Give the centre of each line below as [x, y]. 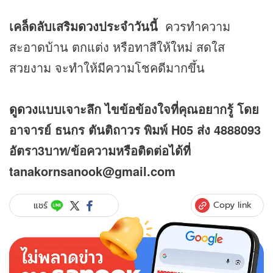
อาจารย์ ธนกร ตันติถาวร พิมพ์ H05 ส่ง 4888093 [135, 130]
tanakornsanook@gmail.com [92, 171]
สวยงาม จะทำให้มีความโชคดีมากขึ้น [107, 68]
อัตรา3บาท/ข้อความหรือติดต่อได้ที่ [100, 151]
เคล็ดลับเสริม [44, 26]
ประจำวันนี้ [128, 26]
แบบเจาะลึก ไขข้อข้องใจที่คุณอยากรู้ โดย [148, 109]
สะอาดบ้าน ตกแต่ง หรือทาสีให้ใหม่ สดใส [117, 47]
